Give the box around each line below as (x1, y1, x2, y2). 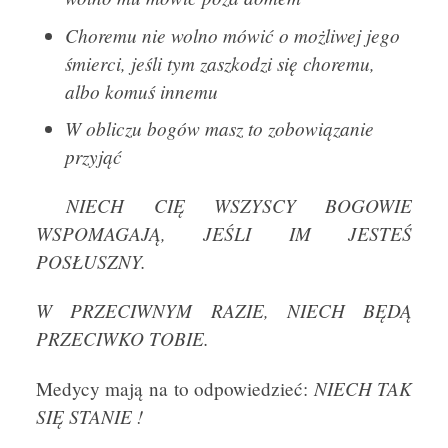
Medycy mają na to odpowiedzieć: (35, 375, 314, 401)
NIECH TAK (313, 374, 413, 401)
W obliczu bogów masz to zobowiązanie (64, 115, 374, 142)
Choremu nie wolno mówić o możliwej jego (64, 21, 400, 48)
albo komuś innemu (64, 77, 218, 104)
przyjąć (64, 143, 122, 170)
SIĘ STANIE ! (35, 402, 143, 429)
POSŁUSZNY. (35, 248, 146, 275)
